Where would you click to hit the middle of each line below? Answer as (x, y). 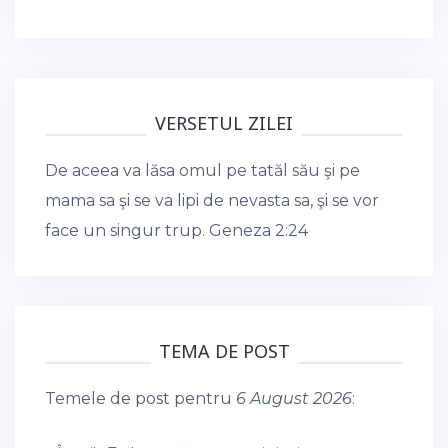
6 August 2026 (294, 398)
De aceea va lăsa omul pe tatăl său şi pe (202, 170)
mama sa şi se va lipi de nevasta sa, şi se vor (212, 200)
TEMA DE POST (224, 350)
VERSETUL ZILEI (224, 122)
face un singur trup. (127, 230)
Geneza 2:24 (258, 230)
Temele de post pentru (140, 398)
